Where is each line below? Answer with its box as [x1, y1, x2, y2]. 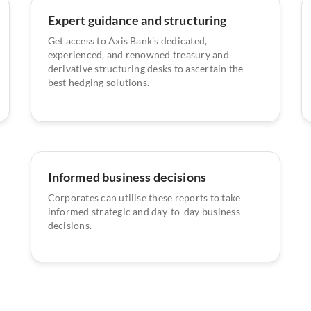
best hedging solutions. [47, 76, 150, 88]
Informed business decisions [47, 169, 206, 185]
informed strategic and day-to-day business [47, 205, 240, 217]
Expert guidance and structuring [47, 12, 227, 28]
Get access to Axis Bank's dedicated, [47, 34, 208, 47]
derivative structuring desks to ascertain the [47, 62, 244, 74]
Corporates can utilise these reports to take [47, 191, 241, 203]
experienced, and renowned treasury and [47, 48, 229, 60]
